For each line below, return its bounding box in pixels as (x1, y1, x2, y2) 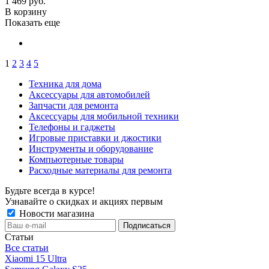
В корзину (5, 7, 47, 17)
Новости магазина (17, 208, 94, 219)
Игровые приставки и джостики (29, 133, 162, 144)
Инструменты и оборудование (29, 144, 153, 154)
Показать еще (5, 17, 60, 28)
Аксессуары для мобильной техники (29, 111, 179, 122)
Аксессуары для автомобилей (29, 89, 150, 100)
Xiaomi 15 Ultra (5, 253, 67, 264)
